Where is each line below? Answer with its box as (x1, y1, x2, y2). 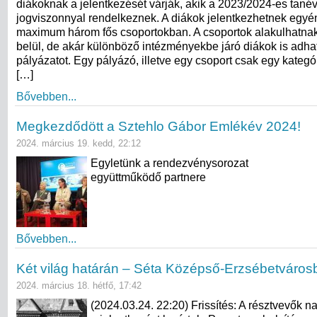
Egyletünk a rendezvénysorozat (91, 156, 248, 169)
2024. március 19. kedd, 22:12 (16, 137, 141, 149)
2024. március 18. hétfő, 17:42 (16, 279, 142, 291)
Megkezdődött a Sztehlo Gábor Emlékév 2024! (16, 118, 301, 134)
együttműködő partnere (91, 171, 206, 183)
